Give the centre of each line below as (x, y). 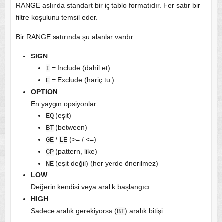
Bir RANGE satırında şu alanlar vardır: (75, 36)
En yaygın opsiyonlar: (64, 103)
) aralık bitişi (143, 210)
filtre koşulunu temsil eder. (56, 17)
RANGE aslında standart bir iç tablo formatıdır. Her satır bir (108, 5)
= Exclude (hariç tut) (82, 80)
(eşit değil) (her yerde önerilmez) (106, 163)
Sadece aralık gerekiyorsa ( (74, 210)
